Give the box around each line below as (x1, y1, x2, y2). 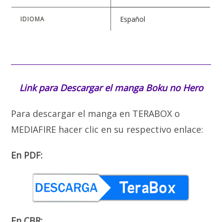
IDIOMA (20, 15, 45, 23)
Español (120, 14, 146, 24)
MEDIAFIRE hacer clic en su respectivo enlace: (11, 123, 204, 135)
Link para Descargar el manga (19, 81, 146, 94)
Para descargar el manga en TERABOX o (11, 107, 180, 119)
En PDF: (11, 149, 43, 161)
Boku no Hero (145, 81, 203, 94)
